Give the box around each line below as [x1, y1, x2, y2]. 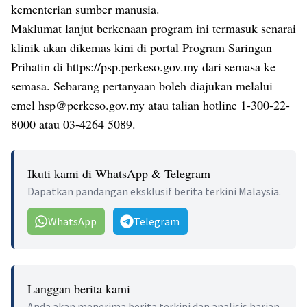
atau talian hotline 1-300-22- [145, 97, 290, 114]
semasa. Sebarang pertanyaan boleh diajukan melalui [11, 77, 273, 95]
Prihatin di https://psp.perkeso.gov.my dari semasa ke [11, 58, 275, 75]
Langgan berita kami [27, 280, 130, 297]
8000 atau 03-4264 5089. [11, 116, 136, 133]
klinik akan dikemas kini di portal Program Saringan [11, 39, 272, 56]
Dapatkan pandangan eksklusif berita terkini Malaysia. [27, 184, 281, 199]
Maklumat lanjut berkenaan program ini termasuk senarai [11, 20, 296, 37]
